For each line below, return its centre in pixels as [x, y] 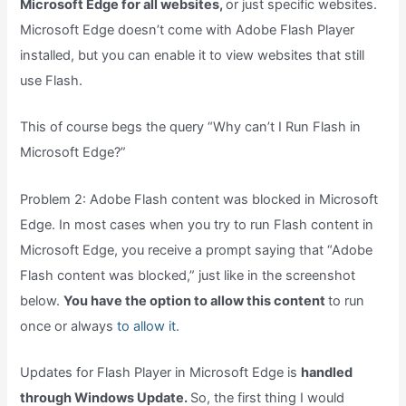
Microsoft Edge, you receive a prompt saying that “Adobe [197, 250]
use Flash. [52, 80]
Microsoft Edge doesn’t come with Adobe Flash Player [188, 29]
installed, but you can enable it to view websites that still [193, 55]
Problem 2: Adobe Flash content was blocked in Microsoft [199, 199]
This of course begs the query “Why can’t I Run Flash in [191, 127]
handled [327, 372]
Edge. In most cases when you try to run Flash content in [197, 224]
